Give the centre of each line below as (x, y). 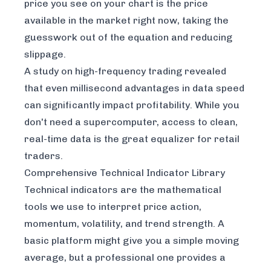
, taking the (203, 21)
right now (155, 21)
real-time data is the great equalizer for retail (132, 139)
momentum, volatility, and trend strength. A (124, 224)
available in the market (79, 21)
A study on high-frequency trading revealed (125, 71)
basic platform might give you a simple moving (132, 241)
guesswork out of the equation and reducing (128, 38)
